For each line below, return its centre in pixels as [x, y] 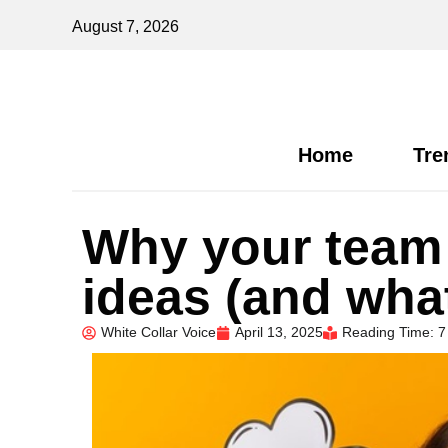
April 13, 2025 [279, 332]
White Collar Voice [158, 332]
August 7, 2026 [125, 26]
